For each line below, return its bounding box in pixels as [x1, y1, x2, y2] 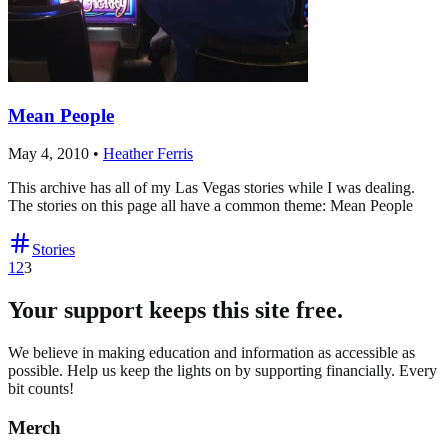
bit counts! [8, 380, 74, 398]
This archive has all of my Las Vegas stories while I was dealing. [8, 179, 415, 197]
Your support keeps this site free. [8, 297, 343, 324]
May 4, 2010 [8, 145, 89, 163]
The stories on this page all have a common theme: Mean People [8, 197, 413, 215]
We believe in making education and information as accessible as [8, 344, 415, 362]
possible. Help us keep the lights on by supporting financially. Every [8, 362, 437, 380]
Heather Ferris [103, 145, 193, 163]
